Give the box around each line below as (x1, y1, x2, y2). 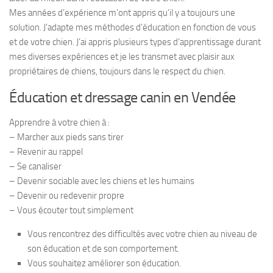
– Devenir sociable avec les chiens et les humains (9, 175, 194, 187)
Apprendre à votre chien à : (9, 117, 110, 129)
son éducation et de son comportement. (27, 243, 179, 255)
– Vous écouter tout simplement (9, 205, 133, 216)
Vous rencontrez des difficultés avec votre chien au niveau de (27, 229, 257, 240)
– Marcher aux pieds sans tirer (9, 132, 124, 143)
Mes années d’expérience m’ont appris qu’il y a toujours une (9, 7, 235, 19)
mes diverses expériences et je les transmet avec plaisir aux (9, 51, 235, 63)
